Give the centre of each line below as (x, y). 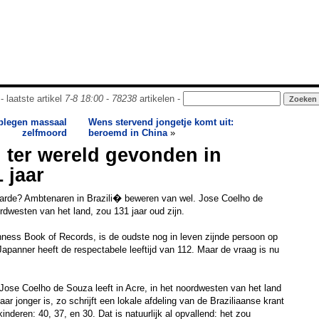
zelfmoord (45, 133)
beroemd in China (128, 133)
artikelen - (159, 99)
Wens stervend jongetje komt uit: (161, 122)
